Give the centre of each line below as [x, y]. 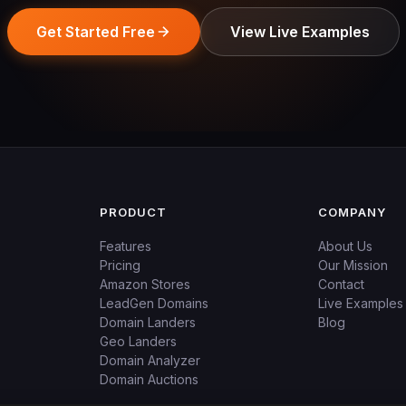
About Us [345, 246]
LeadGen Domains [154, 303]
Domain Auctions [149, 379]
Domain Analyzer [150, 360]
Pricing [120, 265]
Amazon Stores [145, 284]
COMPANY [352, 212]
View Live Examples [300, 32]
